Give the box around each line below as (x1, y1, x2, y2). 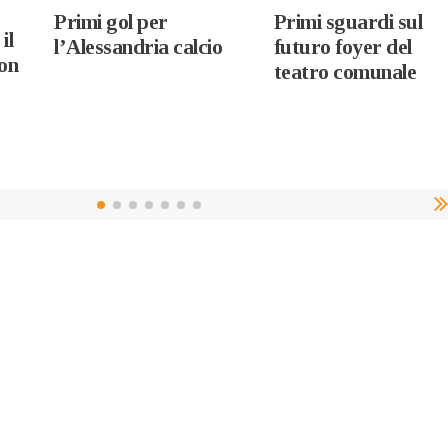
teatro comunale (273, 59, 417, 84)
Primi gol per (54, 9, 168, 34)
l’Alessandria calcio (54, 34, 223, 59)
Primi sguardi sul (273, 9, 423, 34)
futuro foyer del (273, 34, 412, 59)
